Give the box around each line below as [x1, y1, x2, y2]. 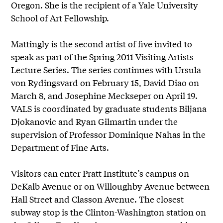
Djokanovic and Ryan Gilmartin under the [11, 114, 178, 127]
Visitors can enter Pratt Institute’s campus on [11, 166, 190, 179]
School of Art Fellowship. [11, 11, 110, 24]
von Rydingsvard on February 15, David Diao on [11, 76, 200, 89]
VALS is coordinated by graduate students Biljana [11, 102, 207, 114]
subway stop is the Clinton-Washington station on [11, 205, 207, 218]
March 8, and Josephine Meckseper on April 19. [11, 89, 198, 102]
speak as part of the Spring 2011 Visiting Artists [11, 50, 194, 63]
